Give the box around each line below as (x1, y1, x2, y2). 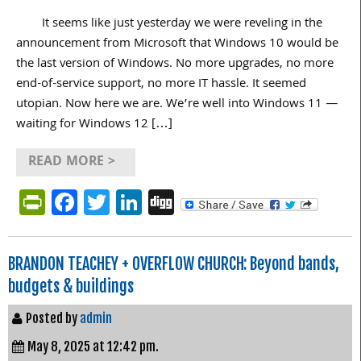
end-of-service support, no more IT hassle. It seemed (16, 73, 306, 95)
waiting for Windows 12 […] (16, 114, 172, 135)
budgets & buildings (8, 276, 134, 297)
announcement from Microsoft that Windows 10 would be (16, 33, 338, 55)
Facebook (77, 180, 185, 222)
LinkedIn (142, 180, 236, 222)
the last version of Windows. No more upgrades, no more (16, 53, 334, 75)
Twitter (110, 180, 189, 222)
